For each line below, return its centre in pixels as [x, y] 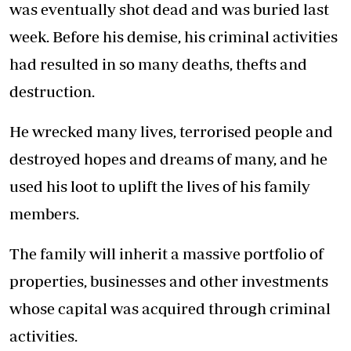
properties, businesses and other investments [169, 281]
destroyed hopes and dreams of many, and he [168, 159]
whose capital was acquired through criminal [170, 309]
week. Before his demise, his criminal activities [174, 37]
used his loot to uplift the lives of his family [160, 186]
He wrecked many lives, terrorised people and [171, 132]
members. [44, 214]
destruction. [52, 92]
